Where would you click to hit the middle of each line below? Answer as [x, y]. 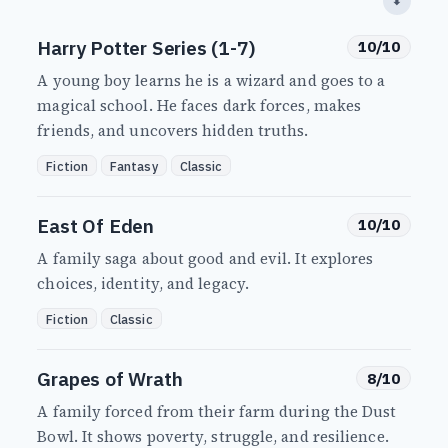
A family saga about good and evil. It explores [205, 259]
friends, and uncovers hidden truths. [173, 131]
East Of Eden [96, 226]
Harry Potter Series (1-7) [146, 48]
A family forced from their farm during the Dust [217, 412]
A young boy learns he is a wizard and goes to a [211, 81]
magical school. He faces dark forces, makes [199, 106]
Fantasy [133, 165]
